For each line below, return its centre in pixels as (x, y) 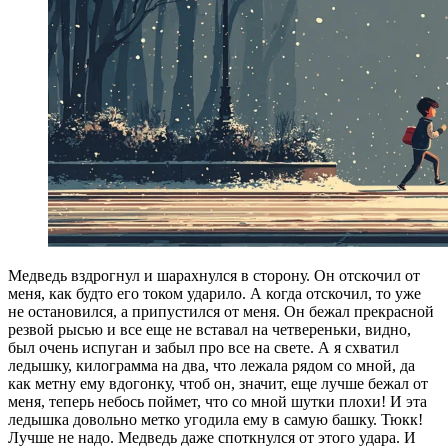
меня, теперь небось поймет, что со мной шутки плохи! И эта (217, 402)
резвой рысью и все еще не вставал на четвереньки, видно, (209, 330)
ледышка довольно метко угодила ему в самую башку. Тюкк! (215, 420)
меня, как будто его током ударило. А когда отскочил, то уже (214, 294)
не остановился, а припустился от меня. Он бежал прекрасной (221, 312)
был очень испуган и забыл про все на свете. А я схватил (203, 348)
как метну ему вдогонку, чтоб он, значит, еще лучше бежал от (218, 384)
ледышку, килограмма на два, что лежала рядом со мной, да (211, 366)
